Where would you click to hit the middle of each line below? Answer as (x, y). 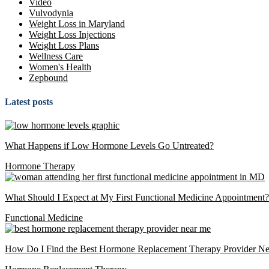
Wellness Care (56, 56)
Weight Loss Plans (64, 46)
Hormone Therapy (40, 166)
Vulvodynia (51, 13)
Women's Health (60, 67)
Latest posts (29, 101)
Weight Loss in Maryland (77, 24)
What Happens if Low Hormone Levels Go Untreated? (109, 145)
